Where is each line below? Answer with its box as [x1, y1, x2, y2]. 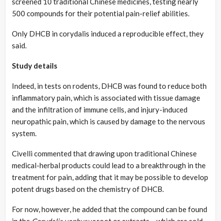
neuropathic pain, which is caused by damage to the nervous [12, 116, 205, 126]
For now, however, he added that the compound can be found [12, 204, 207, 214]
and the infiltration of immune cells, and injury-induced [12, 105, 187, 114]
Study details [12, 61, 57, 70]
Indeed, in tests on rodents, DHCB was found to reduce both [12, 81, 207, 90]
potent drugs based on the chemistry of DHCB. [12, 184, 164, 193]
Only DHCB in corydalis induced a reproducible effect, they [12, 29, 204, 38]
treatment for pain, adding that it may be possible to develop [12, 172, 208, 182]
